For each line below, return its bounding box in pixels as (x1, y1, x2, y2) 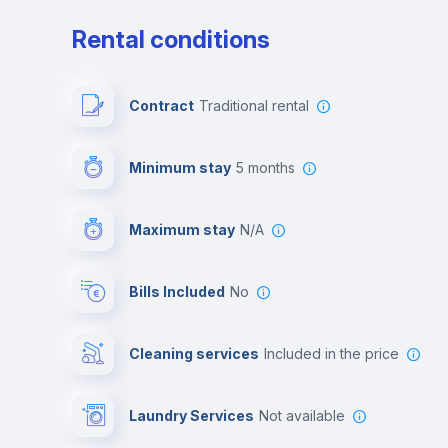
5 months (244, 158, 295, 176)
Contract (129, 96, 194, 114)
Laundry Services (129, 406, 254, 424)
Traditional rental (208, 96, 309, 114)
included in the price (267, 344, 399, 362)
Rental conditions (72, 24, 270, 54)
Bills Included (129, 282, 225, 300)
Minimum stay (129, 158, 231, 176)
